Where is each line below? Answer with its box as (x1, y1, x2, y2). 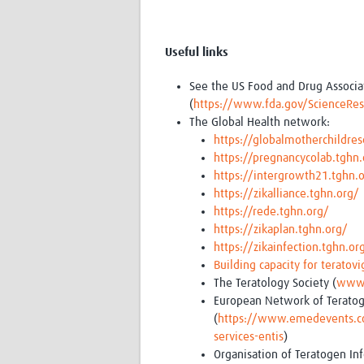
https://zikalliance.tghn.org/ (214, 188, 359, 201)
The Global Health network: (189, 116, 330, 129)
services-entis (214, 331, 284, 344)
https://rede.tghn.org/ (214, 206, 329, 219)
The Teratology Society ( (214, 277, 336, 290)
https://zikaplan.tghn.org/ (214, 223, 348, 236)
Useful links (165, 46, 228, 59)
